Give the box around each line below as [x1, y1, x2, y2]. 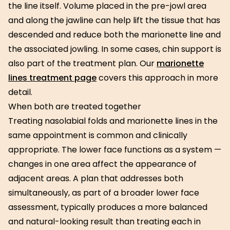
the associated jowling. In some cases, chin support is [8, 43, 221, 55]
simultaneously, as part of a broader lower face [8, 187, 199, 199]
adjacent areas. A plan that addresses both [8, 172, 183, 184]
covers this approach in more [97, 72, 218, 84]
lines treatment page [8, 72, 97, 84]
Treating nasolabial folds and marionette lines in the [8, 115, 218, 127]
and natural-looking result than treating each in [8, 216, 201, 227]
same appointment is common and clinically [8, 129, 187, 141]
